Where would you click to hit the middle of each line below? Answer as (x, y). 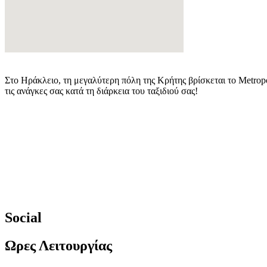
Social (23, 217)
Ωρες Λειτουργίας (58, 245)
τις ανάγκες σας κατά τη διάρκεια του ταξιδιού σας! (101, 91)
